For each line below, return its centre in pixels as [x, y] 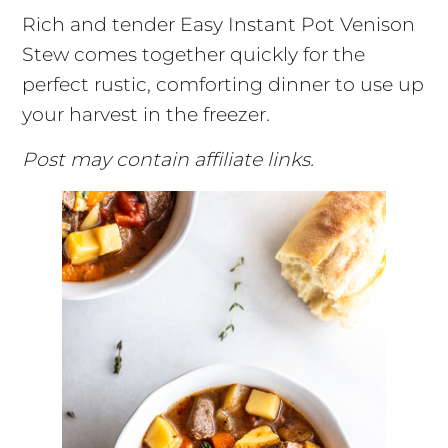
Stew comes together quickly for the [193, 55]
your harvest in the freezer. [145, 115]
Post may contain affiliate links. [167, 160]
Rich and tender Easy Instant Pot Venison [218, 25]
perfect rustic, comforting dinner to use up [222, 85]
